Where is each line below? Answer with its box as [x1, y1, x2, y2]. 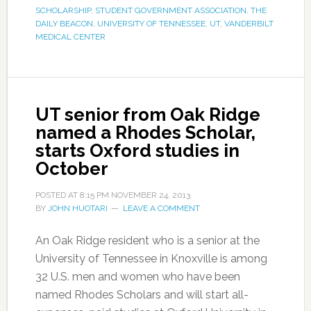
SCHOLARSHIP [35, 6, 91, 15]
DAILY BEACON [35, 19, 93, 28]
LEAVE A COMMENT [122, 203, 200, 213]
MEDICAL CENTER [35, 32, 106, 42]
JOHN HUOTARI [47, 203, 108, 213]
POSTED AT [35, 190, 80, 200]
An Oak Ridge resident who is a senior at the [35, 234, 260, 247]
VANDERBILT [224, 19, 274, 28]
